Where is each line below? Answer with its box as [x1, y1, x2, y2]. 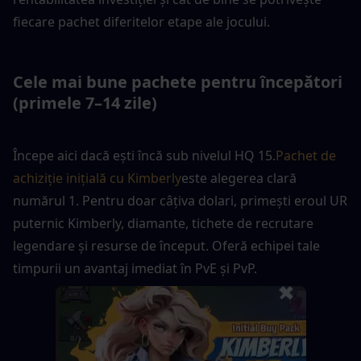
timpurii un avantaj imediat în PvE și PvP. [13, 259, 257, 277]
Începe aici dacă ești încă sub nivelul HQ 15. [13, 146, 276, 164]
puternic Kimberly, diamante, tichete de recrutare [13, 214, 313, 232]
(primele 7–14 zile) [13, 91, 157, 114]
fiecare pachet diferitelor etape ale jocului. [13, 12, 270, 31]
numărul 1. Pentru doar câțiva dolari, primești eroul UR [13, 191, 347, 210]
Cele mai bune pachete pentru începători [13, 70, 342, 93]
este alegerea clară [181, 168, 297, 187]
